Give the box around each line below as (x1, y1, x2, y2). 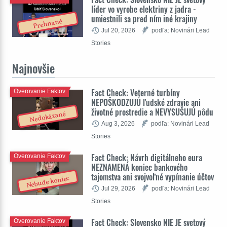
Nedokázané (29, 109, 67, 124)
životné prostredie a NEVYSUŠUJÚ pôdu (91, 106, 213, 118)
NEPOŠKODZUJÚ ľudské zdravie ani (91, 96, 201, 108)
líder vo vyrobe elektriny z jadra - (91, 3, 196, 15)
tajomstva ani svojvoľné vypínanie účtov (91, 171, 214, 183)
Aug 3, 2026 (101, 120, 135, 127)
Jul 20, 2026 (101, 27, 135, 33)
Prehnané (32, 17, 63, 30)
